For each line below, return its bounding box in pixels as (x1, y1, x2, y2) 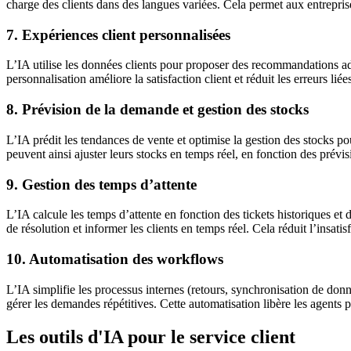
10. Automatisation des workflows (6, 250, 223, 267)
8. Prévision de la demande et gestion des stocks (6, 101, 309, 118)
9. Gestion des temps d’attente (6, 175, 197, 193)
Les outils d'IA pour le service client (6, 326, 295, 347)
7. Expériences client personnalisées (6, 26, 230, 43)
